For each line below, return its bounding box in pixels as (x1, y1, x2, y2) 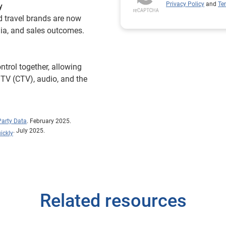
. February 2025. (27, 118, 71, 125)
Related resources (39, 190, 187, 211)
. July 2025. (13, 127, 45, 134)
